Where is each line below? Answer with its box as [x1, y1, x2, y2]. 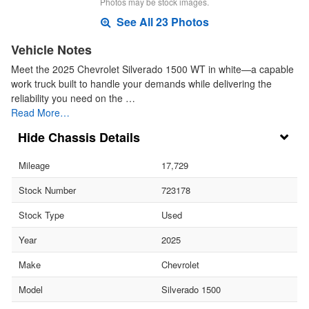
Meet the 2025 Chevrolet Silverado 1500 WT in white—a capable [11, 62, 294, 77]
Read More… [11, 106, 70, 120]
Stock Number [19, 183, 76, 197]
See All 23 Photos [113, 14, 209, 30]
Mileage [19, 159, 50, 172]
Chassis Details [48, 128, 140, 147]
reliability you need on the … [11, 91, 135, 106]
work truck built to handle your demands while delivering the [11, 77, 272, 91]
